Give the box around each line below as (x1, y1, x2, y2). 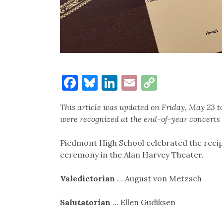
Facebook (77, 72, 146, 93)
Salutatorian (59, 197, 111, 207)
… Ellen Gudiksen (110, 197, 175, 207)
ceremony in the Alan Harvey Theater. (59, 149, 204, 160)
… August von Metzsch (114, 173, 202, 183)
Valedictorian (59, 173, 115, 183)
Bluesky (97, 72, 155, 93)
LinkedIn (117, 72, 182, 93)
